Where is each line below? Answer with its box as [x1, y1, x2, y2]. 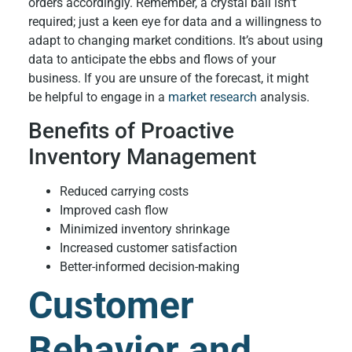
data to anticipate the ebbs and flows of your [27, 51, 276, 67]
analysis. [256, 89, 310, 104]
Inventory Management [27, 144, 256, 170]
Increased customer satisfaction [59, 240, 237, 256]
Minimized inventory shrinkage [59, 222, 229, 237]
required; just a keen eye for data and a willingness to [27, 13, 321, 29]
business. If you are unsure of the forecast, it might [27, 70, 309, 86]
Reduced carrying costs [59, 184, 189, 200]
